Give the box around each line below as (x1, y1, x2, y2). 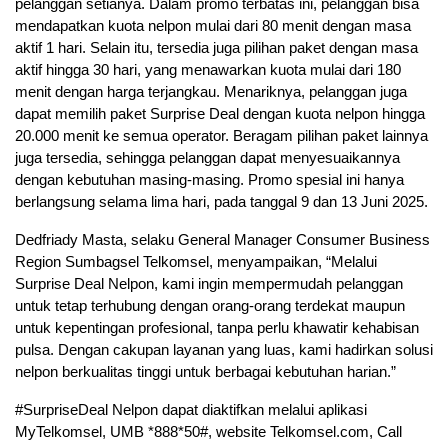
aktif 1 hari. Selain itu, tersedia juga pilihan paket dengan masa (15, 39, 418, 57)
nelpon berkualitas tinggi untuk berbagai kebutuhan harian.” (15, 363, 396, 381)
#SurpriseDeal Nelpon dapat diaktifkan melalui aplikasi (15, 401, 367, 419)
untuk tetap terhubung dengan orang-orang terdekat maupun (15, 297, 405, 315)
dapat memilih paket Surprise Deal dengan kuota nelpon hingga (15, 105, 425, 123)
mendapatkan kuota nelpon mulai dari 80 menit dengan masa (15, 17, 411, 35)
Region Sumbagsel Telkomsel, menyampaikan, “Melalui (15, 253, 377, 271)
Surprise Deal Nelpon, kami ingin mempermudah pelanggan (15, 275, 403, 293)
